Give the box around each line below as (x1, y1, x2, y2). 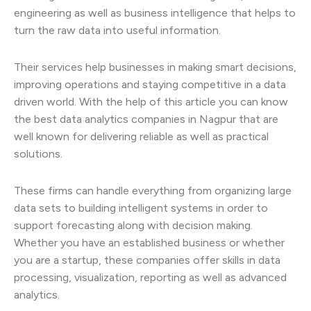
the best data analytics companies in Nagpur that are (14, 112, 278, 126)
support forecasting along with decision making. (14, 218, 253, 232)
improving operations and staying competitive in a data (14, 77, 286, 91)
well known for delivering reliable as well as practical (14, 129, 269, 143)
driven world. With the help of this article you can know (14, 94, 288, 108)
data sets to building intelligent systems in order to (14, 201, 268, 215)
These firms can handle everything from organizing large (14, 183, 292, 197)
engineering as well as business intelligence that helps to (14, 6, 296, 19)
